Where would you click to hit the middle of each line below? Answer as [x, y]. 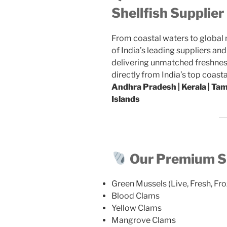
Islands [126, 99]
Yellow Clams [137, 208]
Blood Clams [136, 196]
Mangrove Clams [144, 220]
